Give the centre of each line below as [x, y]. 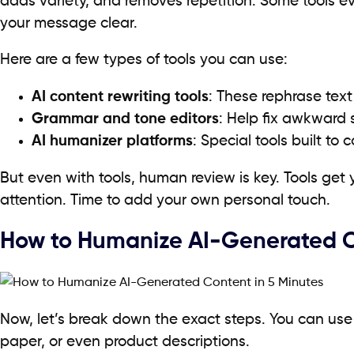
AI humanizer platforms [112, 142]
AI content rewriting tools [120, 98]
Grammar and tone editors [125, 120]
